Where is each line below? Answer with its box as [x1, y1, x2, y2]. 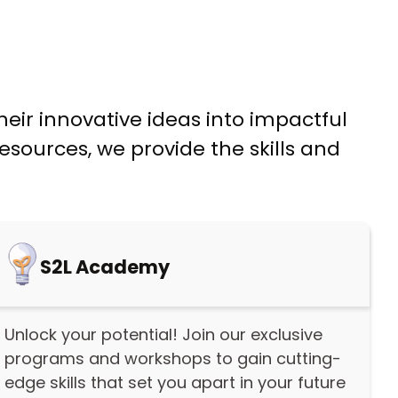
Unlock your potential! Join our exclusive [4, 322, 323, 346]
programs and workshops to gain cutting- [4, 346, 342, 370]
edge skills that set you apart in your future [4, 370, 346, 394]
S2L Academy [40, 254, 171, 281]
